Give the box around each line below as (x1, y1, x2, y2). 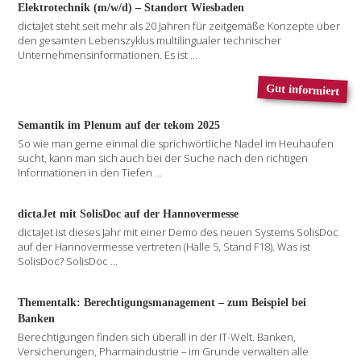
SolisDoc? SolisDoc (18, 254, 111, 269)
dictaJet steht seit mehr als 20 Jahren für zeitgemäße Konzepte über (18, 18, 341, 33)
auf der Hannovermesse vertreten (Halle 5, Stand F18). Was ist (18, 239, 311, 255)
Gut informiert (265, 81, 340, 98)
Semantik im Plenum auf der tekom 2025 (18, 118, 221, 131)
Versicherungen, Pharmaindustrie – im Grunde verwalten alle (18, 344, 309, 359)
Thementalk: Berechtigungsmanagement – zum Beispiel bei (18, 295, 307, 309)
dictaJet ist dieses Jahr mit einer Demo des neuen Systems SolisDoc (18, 225, 339, 240)
